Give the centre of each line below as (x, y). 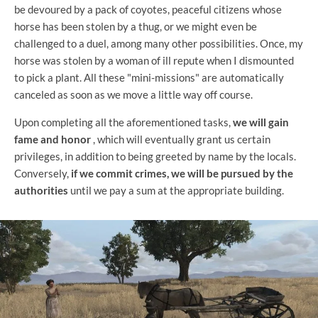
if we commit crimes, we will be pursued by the (182, 173)
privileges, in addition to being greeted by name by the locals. (155, 156)
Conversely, (43, 173)
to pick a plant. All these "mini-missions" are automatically (149, 77)
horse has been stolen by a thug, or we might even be (136, 26)
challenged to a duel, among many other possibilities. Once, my (159, 43)
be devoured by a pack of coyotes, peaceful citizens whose (148, 9)
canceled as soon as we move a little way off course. (133, 94)
